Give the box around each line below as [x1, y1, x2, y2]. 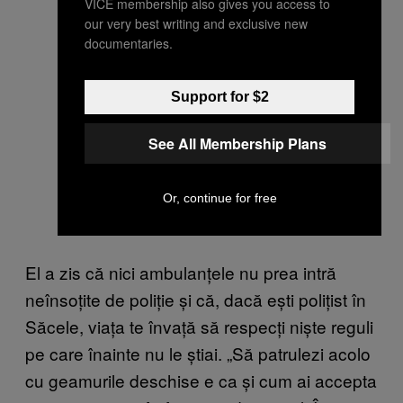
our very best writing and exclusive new [85, 13, 308, 32]
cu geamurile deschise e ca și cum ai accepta [25, 368, 377, 393]
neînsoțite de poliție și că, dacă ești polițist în [25, 287, 366, 312]
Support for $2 [170, 88, 269, 104]
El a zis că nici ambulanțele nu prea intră [25, 260, 336, 285]
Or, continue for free [162, 190, 277, 205]
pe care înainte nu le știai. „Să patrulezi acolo [25, 341, 371, 366]
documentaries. [85, 33, 173, 52]
